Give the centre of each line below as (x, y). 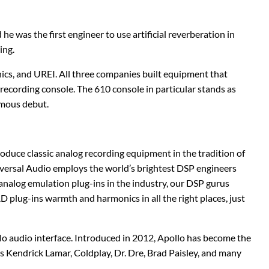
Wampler (165, 14)
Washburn (167, 73)
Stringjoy (30, 14)
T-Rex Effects (39, 73)
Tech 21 (27, 102)
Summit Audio (39, 44)
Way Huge (167, 102)
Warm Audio (171, 44)
